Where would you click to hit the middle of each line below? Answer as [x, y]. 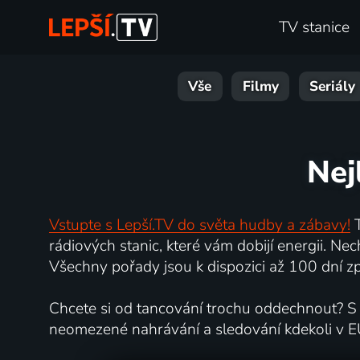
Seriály [333, 87]
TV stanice [315, 28]
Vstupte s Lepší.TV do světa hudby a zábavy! [199, 225]
